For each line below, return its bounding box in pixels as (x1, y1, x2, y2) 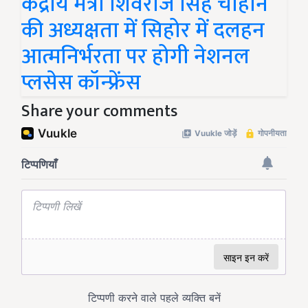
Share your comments (21, 98, 177, 126)
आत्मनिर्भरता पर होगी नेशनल (21, 38, 250, 76)
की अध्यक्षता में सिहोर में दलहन (21, 12, 265, 49)
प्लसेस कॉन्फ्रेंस (21, 65, 141, 102)
